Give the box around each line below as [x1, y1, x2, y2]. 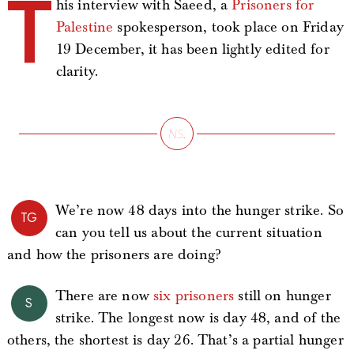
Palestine [55, 18, 114, 36]
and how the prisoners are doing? [6, 246, 221, 264]
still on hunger [234, 287, 331, 305]
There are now [55, 287, 154, 305]
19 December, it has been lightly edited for [55, 40, 330, 58]
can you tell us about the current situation [55, 224, 322, 242]
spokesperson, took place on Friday [113, 18, 344, 36]
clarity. [55, 62, 99, 81]
